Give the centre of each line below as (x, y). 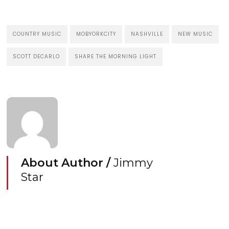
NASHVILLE (147, 34)
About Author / (67, 163)
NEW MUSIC (196, 34)
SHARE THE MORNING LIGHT (116, 57)
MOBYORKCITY (96, 34)
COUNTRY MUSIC (37, 34)
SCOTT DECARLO (37, 57)
